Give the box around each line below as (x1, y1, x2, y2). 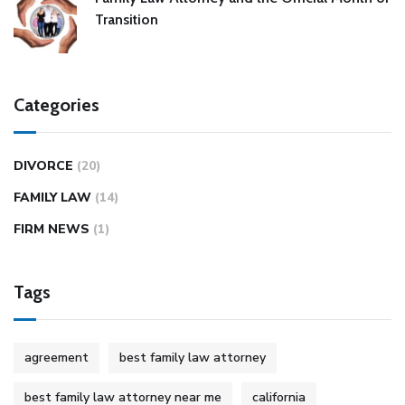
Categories (14, 94, 99, 117)
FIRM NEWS (14, 221, 89, 239)
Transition (95, 11, 158, 29)
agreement (24, 349, 89, 367)
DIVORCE (14, 157, 73, 175)
